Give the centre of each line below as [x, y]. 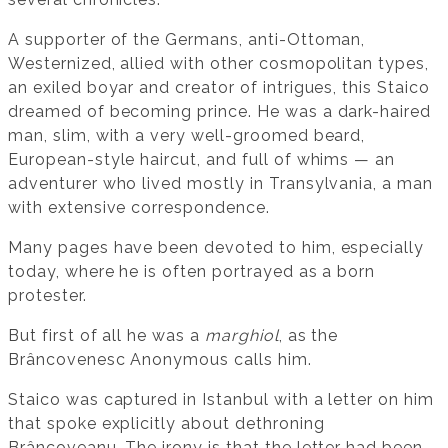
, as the [308, 335]
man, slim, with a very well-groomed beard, [187, 135]
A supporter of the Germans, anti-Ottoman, [187, 39]
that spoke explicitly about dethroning [166, 423]
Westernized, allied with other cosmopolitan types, [218, 63]
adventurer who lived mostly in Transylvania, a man [220, 183]
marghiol [241, 335]
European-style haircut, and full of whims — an [202, 159]
